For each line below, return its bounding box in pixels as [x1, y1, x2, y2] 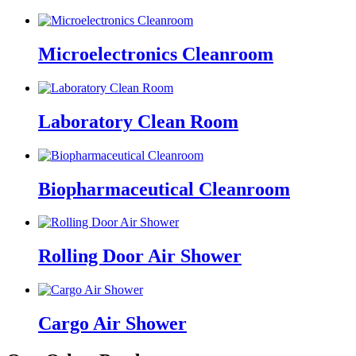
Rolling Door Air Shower [38, 246, 242, 267]
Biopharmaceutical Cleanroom [38, 178, 290, 199]
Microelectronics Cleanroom [38, 43, 273, 64]
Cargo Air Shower [38, 313, 187, 335]
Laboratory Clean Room [38, 110, 238, 132]
